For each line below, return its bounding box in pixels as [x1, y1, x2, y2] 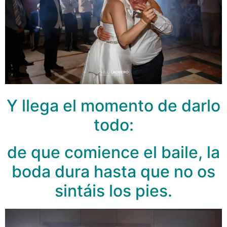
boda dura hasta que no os [12, 162, 215, 182]
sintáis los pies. [55, 181, 172, 201]
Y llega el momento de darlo [7, 96, 220, 116]
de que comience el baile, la [7, 142, 220, 163]
